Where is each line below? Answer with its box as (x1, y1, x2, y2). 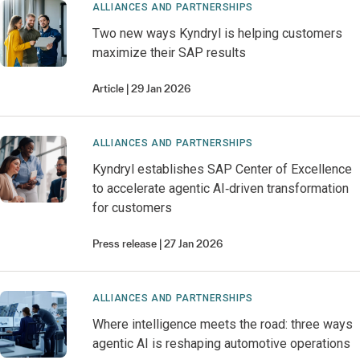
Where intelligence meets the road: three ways (92, 317, 354, 332)
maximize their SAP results (92, 45, 247, 60)
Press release (92, 238, 157, 250)
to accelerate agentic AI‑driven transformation (92, 181, 350, 196)
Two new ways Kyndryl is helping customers (92, 26, 343, 41)
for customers (92, 200, 173, 215)
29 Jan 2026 (131, 83, 191, 95)
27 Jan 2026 (164, 238, 223, 250)
